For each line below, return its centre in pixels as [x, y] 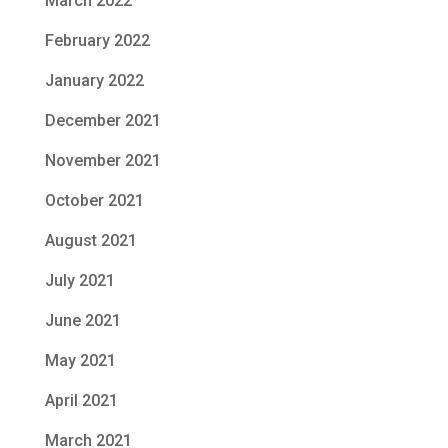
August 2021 [90, 241]
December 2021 [102, 121]
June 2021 [82, 321]
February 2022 [97, 41]
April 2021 [81, 401]
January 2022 [94, 81]
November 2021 [102, 161]
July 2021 [79, 281]
